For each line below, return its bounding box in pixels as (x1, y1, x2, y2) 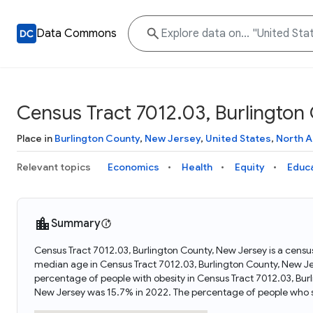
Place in (17, 132, 54, 145)
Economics (108, 161, 159, 173)
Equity (235, 161, 265, 173)
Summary (51, 217, 101, 231)
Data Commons (36, 27, 117, 41)
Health (182, 161, 212, 173)
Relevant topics (17, 161, 91, 173)
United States (205, 132, 271, 145)
